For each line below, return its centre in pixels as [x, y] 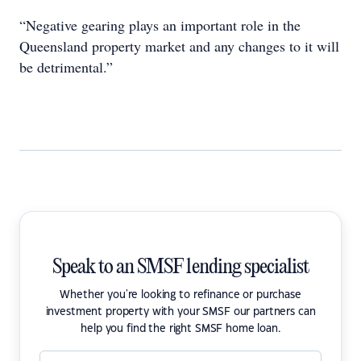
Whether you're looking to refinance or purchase [180, 295]
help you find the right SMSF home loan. [180, 329]
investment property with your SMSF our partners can [180, 312]
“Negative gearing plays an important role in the [160, 25]
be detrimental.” [66, 67]
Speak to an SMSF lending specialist [180, 268]
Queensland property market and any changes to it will [179, 46]
